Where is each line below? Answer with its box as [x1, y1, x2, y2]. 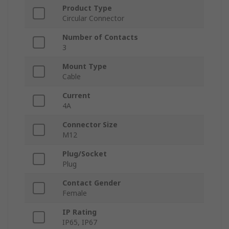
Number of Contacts [62, 32, 138, 42]
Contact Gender [62, 178, 121, 188]
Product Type [62, 3, 112, 13]
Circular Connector [62, 13, 124, 24]
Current [62, 90, 90, 101]
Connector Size [62, 120, 118, 130]
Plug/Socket [62, 149, 107, 159]
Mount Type [62, 61, 107, 72]
